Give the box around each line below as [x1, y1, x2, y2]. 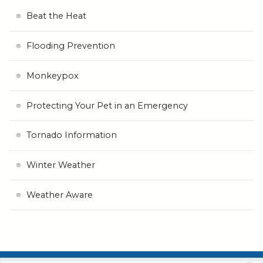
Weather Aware [26, 189, 93, 200]
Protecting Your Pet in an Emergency [26, 100, 188, 111]
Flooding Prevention [26, 40, 115, 51]
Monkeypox [26, 70, 79, 81]
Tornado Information [26, 130, 117, 141]
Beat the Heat [26, 11, 86, 22]
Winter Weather [26, 160, 95, 171]
